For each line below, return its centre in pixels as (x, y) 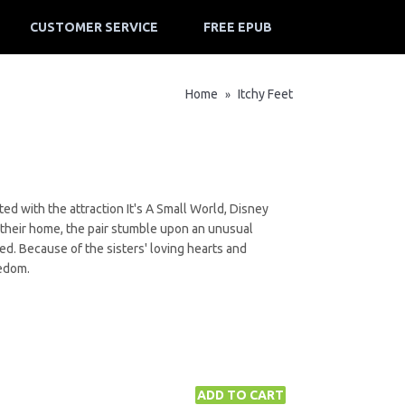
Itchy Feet (264, 94)
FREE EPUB (238, 27)
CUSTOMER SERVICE (94, 27)
